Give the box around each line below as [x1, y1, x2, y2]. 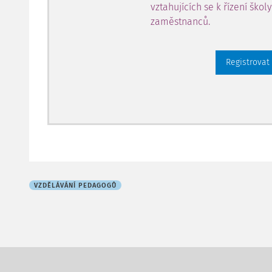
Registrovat [226, 57, 270, 67]
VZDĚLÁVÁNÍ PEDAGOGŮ [34, 182, 117, 189]
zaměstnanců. [151, 16, 210, 27]
